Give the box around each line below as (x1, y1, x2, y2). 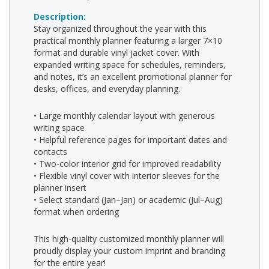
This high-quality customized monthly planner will (34, 233, 224, 244)
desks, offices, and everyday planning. (34, 83, 180, 94)
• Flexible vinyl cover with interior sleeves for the (34, 170, 220, 181)
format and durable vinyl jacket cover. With (34, 47, 199, 58)
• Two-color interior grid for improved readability (34, 158, 221, 169)
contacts (34, 146, 67, 157)
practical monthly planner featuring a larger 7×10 (34, 35, 222, 46)
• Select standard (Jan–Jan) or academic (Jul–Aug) (34, 194, 223, 205)
